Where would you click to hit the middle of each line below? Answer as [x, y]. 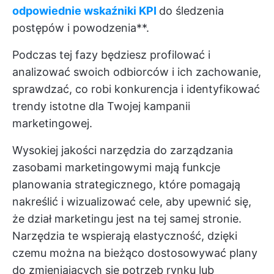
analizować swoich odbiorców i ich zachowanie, [137, 72]
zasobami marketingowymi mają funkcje [116, 167]
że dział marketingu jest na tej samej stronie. [127, 219]
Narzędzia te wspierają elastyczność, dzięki [125, 236]
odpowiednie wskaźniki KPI [84, 11]
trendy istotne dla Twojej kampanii [101, 106]
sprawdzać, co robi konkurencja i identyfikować [136, 89]
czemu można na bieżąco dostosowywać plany [135, 253]
